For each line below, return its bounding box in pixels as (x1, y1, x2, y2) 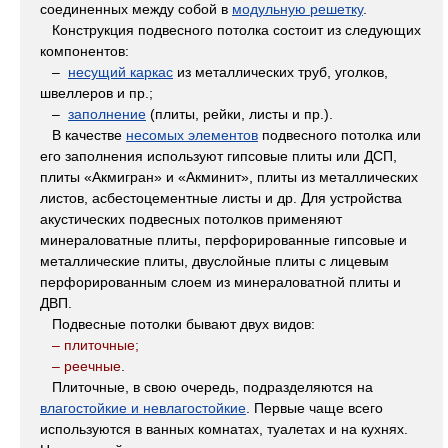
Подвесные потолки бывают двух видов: (40, 316, 315, 333)
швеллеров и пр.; (40, 85, 153, 102)
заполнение (68, 106, 146, 123)
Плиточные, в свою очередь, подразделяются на (40, 379, 373, 396)
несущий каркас (68, 64, 173, 81)
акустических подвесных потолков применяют (40, 211, 342, 228)
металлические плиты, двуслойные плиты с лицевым (40, 253, 389, 270)
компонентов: (40, 43, 129, 60)
